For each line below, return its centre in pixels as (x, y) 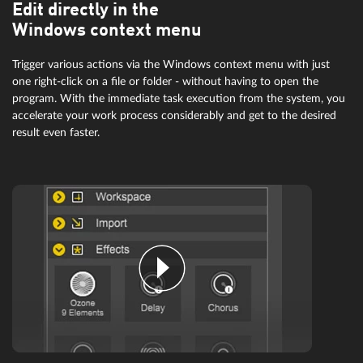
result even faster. (56, 132)
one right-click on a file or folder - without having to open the (165, 81)
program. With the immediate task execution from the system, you (179, 98)
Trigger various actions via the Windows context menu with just (171, 64)
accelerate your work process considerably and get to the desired (174, 115)
